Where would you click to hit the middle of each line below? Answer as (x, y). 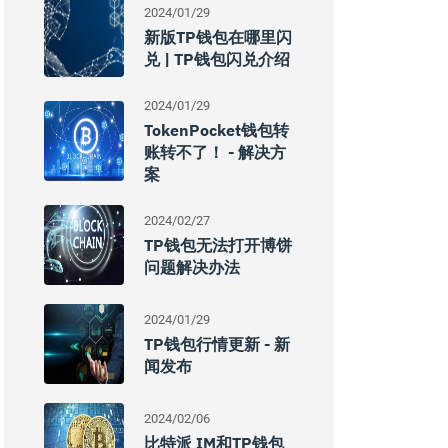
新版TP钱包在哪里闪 (218, 37)
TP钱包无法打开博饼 (218, 245)
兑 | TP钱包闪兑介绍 (217, 59)
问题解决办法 (192, 267)
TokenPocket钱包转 (216, 130)
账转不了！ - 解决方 (215, 152)
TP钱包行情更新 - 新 (217, 344)
